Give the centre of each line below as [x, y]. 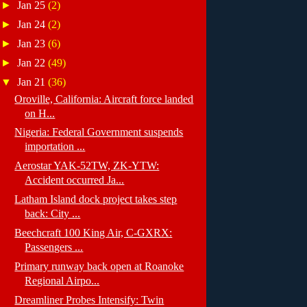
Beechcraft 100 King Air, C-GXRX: [94, 233]
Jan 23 [33, 43]
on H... [40, 113]
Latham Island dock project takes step [96, 199]
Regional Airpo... [62, 280]
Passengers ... [54, 247]
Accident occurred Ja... [75, 180]
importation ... [55, 147]
